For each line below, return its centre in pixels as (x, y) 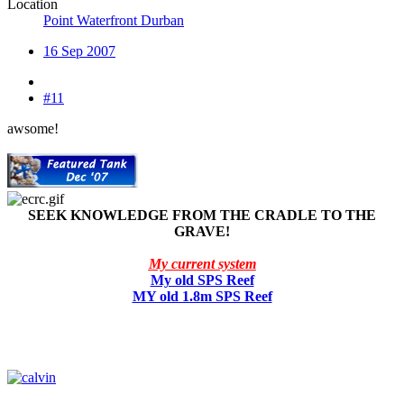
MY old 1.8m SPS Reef (202, 296)
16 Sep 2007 (79, 50)
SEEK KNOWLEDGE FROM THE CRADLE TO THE (202, 215)
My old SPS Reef (202, 280)
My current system (202, 263)
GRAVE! (202, 231)
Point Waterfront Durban (114, 20)
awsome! (33, 128)
